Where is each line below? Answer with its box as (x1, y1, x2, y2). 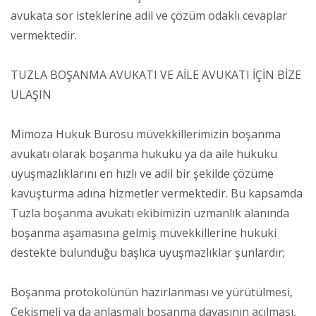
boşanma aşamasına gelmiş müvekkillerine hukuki (11, 224, 276, 241)
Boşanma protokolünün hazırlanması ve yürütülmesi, (11, 284, 293, 300)
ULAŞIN (11, 86, 51, 102)
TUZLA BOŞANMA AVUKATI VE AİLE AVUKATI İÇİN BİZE (11, 66, 301, 83)
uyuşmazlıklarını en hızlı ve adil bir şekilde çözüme (11, 165, 274, 181)
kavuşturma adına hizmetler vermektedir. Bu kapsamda (11, 185, 303, 201)
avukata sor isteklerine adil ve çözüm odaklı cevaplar (11, 7, 287, 23)
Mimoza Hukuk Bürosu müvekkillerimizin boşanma (11, 126, 281, 142)
